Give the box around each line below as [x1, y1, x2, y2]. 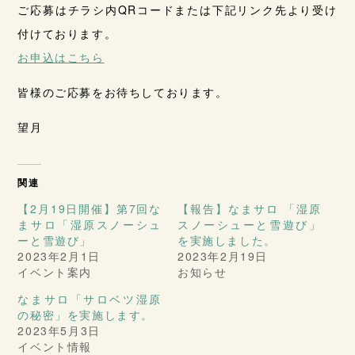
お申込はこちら [17, 49, 105, 66]
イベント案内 [17, 264, 92, 281]
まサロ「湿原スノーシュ [17, 216, 162, 233]
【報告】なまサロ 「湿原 [177, 200, 322, 217]
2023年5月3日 [17, 323, 101, 339]
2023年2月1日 [17, 248, 101, 265]
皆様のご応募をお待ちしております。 [17, 84, 228, 101]
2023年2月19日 [177, 248, 268, 265]
